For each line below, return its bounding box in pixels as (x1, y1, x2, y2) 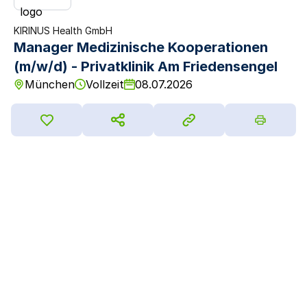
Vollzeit (86, 77, 124, 91)
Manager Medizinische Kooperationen (14, 39, 268, 56)
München (25, 77, 75, 91)
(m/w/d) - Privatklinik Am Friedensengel (14, 58, 278, 75)
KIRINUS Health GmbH (14, 25, 112, 36)
